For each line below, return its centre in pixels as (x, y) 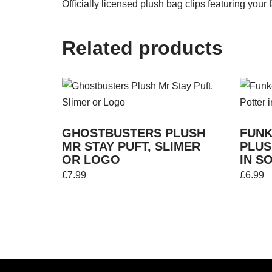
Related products (142, 48)
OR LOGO (91, 160)
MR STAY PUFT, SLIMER (131, 147)
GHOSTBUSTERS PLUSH (134, 133)
